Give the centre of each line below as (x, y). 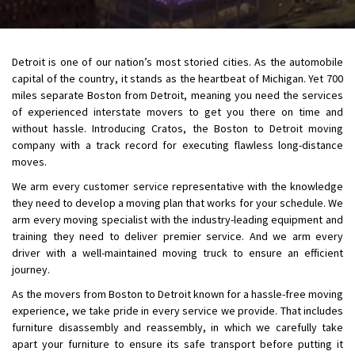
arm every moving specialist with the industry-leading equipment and (177, 219)
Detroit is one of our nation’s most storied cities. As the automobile (177, 62)
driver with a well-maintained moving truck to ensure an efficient (177, 253)
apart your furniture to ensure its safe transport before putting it (177, 344)
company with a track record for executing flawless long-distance (177, 145)
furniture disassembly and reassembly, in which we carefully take (177, 327)
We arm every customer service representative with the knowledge (177, 186)
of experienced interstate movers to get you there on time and (177, 112)
